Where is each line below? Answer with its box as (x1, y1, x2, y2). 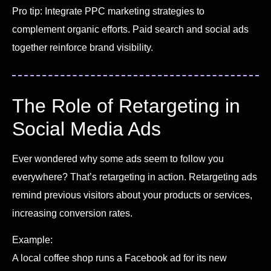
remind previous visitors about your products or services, (12, 189, 252, 200)
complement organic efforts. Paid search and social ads (12, 24, 249, 34)
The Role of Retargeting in (12, 94, 240, 117)
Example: (12, 234, 53, 245)
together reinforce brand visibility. (12, 42, 153, 53)
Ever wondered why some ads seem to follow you (12, 153, 224, 164)
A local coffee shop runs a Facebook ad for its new (12, 252, 227, 263)
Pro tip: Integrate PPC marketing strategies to (12, 5, 204, 16)
